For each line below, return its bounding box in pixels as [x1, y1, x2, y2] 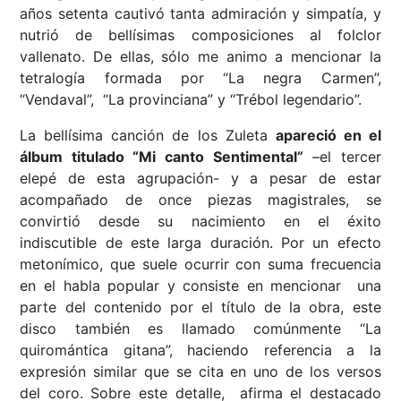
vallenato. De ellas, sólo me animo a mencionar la [20, 47, 381, 66]
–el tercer [303, 148, 381, 166]
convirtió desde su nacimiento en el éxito [20, 212, 381, 231]
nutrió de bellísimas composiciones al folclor [20, 26, 381, 45]
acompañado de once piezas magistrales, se [20, 191, 381, 209]
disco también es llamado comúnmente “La [20, 320, 381, 338]
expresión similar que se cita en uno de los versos [20, 363, 381, 381]
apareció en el [275, 126, 381, 145]
